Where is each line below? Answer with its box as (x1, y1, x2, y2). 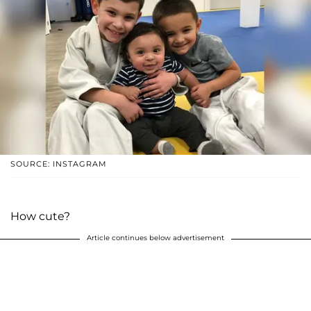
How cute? (10, 209, 70, 223)
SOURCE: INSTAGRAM (10, 158, 107, 169)
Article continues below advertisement (87, 233, 224, 242)
